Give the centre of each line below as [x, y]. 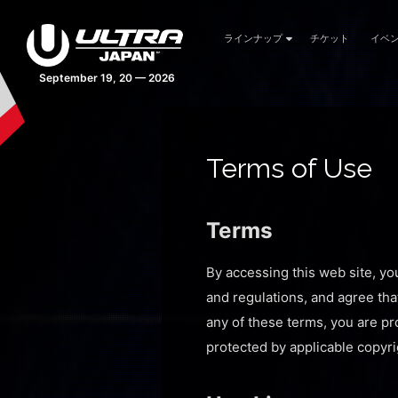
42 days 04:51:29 [107, 77]
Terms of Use [289, 168]
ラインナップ [253, 38]
